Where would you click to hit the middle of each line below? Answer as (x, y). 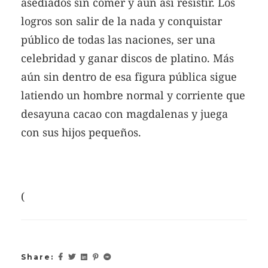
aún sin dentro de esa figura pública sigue (129, 77)
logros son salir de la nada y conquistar (121, 21)
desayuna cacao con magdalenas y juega (124, 114)
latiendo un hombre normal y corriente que (133, 95)
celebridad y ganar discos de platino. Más (127, 58)
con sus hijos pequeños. (81, 133)
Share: (37, 257)
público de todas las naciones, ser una (118, 40)
